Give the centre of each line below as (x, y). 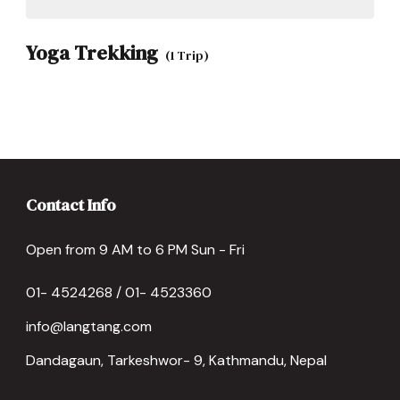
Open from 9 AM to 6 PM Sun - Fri (135, 250)
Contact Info (71, 205)
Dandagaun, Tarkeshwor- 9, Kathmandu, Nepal (176, 360)
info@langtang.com (89, 326)
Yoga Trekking (92, 53)
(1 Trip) (187, 55)
